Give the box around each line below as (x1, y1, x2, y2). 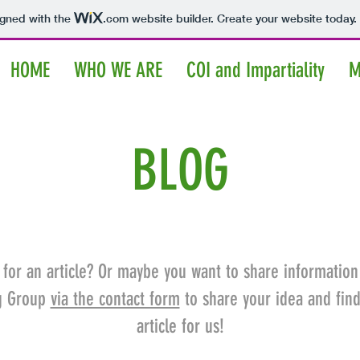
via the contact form (50, 288, 180, 310)
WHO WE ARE (73, 58, 162, 83)
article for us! (136, 315, 224, 337)
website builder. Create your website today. (128, 11, 357, 27)
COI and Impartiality (186, 58, 325, 83)
